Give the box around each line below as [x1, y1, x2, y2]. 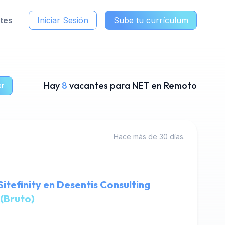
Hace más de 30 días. [114, 132, 185, 141]
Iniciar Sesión [37, 15, 88, 25]
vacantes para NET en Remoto [69, 80, 197, 91]
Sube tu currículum [114, 15, 188, 25]
